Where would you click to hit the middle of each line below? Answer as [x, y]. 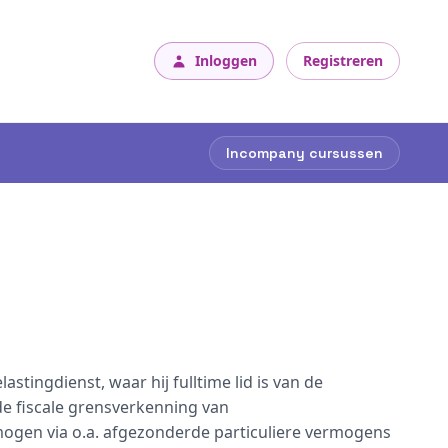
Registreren [343, 60]
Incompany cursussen [304, 153]
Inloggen [226, 60]
